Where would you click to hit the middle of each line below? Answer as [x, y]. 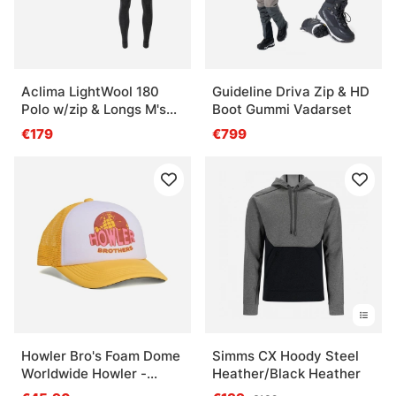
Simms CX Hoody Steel [286, 356]
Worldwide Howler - [84, 374]
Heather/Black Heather [286, 374]
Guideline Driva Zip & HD [291, 92]
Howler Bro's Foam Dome [101, 356]
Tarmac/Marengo [76, 127]
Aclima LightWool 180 [90, 92]
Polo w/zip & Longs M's [94, 110]
